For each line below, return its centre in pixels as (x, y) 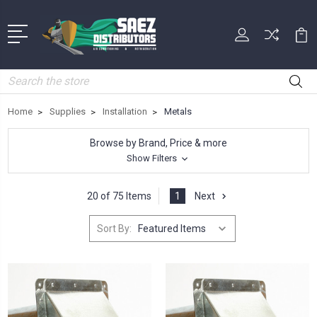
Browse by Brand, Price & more (158, 143)
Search (24, 77)
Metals (178, 112)
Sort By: (115, 229)
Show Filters (153, 158)
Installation (125, 112)
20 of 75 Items (119, 196)
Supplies (68, 112)
